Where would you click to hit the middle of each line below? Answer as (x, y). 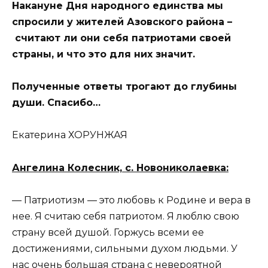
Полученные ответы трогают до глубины (124, 87)
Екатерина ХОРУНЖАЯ (70, 135)
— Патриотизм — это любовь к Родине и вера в (131, 200)
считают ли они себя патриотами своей (121, 38)
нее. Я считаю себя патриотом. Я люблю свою (126, 216)
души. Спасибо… (56, 103)
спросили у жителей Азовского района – (122, 22)
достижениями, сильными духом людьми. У (125, 248)
